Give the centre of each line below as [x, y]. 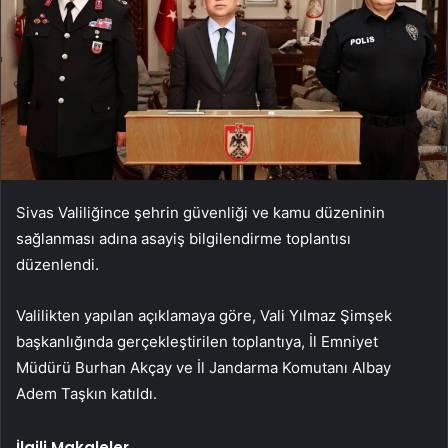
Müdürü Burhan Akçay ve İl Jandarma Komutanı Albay [203, 368]
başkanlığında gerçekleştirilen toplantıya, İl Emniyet [197, 342]
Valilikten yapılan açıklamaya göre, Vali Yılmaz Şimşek [204, 316]
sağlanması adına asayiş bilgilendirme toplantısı [183, 239]
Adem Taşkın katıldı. [86, 394]
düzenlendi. [57, 265]
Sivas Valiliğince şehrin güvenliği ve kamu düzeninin [200, 213]
